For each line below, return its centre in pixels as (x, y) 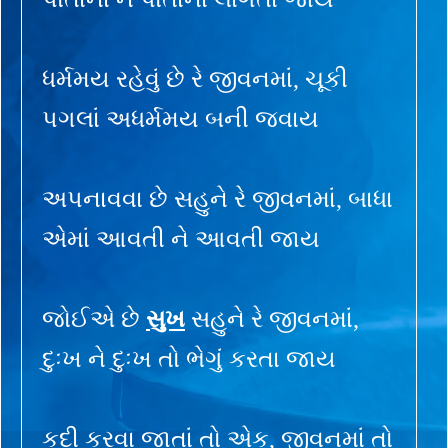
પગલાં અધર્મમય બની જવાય (180, 118)
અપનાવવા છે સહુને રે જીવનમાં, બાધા (217, 198)
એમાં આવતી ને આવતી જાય (181, 238)
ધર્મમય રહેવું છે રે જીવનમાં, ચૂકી (195, 78)
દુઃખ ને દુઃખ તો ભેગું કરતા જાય (189, 358)
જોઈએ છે (94, 318)
